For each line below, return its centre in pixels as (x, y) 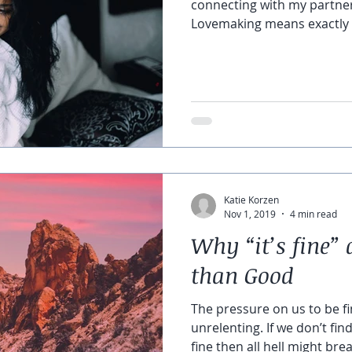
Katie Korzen (251, 200)
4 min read (313, 213)
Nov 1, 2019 (250, 213)
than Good (242, 275)
